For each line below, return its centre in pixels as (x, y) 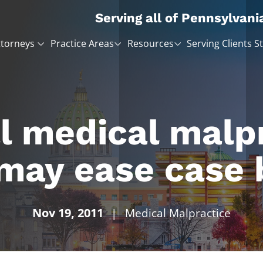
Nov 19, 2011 (68, 213)
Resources (150, 43)
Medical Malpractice (178, 213)
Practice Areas (82, 43)
